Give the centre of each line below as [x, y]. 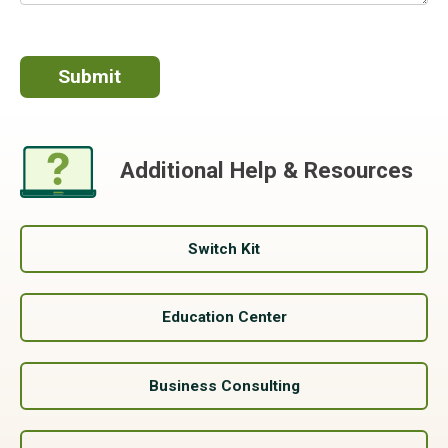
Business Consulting [224, 385]
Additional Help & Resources [266, 169]
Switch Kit [224, 248]
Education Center [224, 317]
